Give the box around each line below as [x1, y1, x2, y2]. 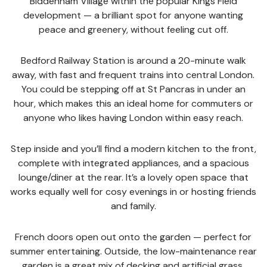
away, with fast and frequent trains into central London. [12, 69, 255, 81]
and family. [110, 200, 156, 212]
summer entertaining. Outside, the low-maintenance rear [10, 245, 257, 257]
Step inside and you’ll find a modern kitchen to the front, [10, 142, 256, 155]
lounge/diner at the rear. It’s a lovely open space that [18, 171, 249, 184]
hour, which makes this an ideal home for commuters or [13, 97, 253, 110]
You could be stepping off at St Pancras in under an [21, 83, 246, 95]
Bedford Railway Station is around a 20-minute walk [20, 54, 246, 67]
